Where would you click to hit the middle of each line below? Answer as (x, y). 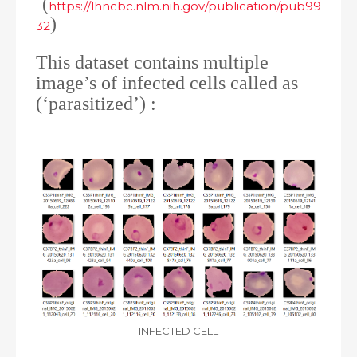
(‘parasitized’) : (96, 104)
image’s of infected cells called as (167, 83)
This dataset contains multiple (152, 62)
